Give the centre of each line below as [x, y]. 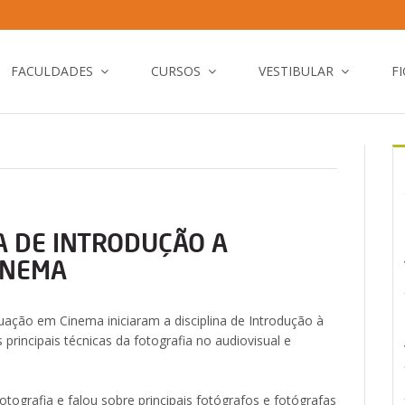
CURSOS [176, 71]
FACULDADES [52, 71]
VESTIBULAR [296, 71]
